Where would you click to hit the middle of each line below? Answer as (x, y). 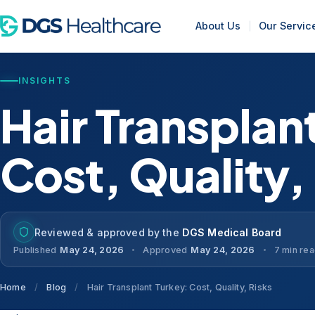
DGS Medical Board (232, 232)
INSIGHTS (45, 81)
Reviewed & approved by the (108, 232)
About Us (218, 26)
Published (35, 250)
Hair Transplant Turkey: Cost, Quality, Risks (179, 288)
